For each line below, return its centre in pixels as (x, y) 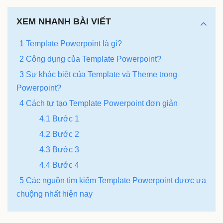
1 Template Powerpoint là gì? (71, 44)
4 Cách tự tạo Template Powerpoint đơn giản (99, 104)
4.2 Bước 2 (59, 134)
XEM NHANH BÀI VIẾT (64, 22)
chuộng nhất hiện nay (55, 194)
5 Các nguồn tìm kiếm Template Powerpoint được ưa (113, 181)
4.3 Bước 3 (59, 150)
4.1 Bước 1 (59, 119)
